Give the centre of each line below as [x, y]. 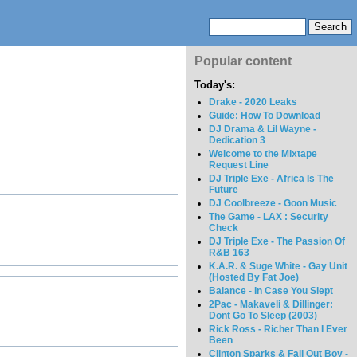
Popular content [243, 61]
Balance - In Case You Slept [271, 291]
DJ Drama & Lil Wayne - [263, 129]
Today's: [215, 85]
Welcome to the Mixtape [263, 154]
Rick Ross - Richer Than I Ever [279, 330]
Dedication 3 [237, 141]
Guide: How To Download [265, 116]
